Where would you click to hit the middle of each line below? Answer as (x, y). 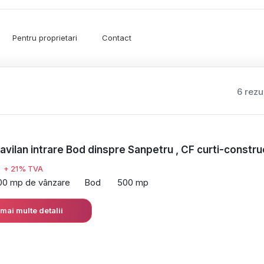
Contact (117, 37)
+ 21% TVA (23, 169)
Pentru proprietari (45, 37)
